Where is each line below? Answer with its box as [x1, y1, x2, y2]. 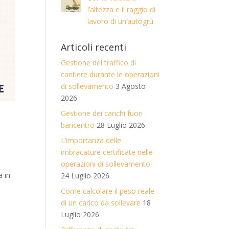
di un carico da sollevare [61, 198, 141, 208]
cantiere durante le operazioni [61, 70, 160, 79]
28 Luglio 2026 [97, 120, 146, 130]
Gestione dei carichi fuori [61, 108, 143, 118]
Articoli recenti [61, 41, 127, 53]
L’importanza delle [61, 135, 122, 145]
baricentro [61, 120, 95, 130]
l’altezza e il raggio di [87, 5, 155, 14]
